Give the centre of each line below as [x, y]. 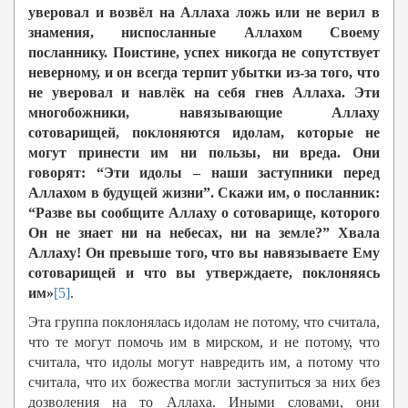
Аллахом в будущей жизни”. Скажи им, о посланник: [204, 193]
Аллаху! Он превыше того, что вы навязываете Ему [204, 253]
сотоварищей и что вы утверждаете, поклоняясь [204, 273]
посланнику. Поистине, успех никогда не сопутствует [204, 53]
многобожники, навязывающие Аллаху [204, 113]
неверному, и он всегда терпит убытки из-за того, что [204, 73]
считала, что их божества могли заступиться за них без [204, 382]
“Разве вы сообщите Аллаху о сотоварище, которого [204, 213]
